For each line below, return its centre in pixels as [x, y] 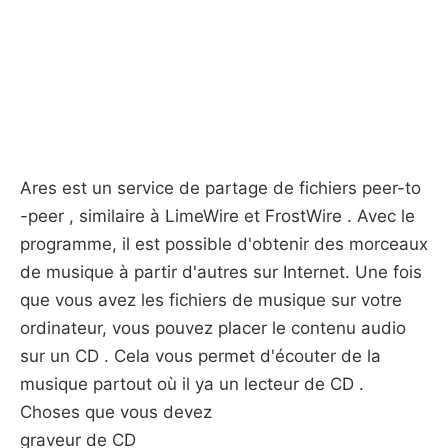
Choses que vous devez [116, 412]
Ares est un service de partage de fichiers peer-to [220, 188]
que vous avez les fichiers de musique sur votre [211, 300]
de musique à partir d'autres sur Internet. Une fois [221, 272]
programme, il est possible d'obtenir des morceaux [224, 244]
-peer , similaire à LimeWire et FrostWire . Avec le [217, 216]
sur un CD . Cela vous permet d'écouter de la [200, 356]
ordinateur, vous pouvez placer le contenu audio [213, 328]
